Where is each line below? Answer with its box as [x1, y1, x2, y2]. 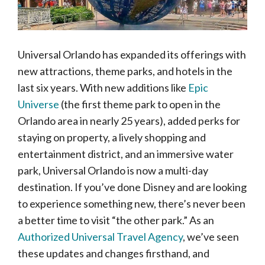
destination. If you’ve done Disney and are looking [18, 180, 247, 193]
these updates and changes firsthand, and [18, 247, 209, 260]
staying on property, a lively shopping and [18, 131, 206, 144]
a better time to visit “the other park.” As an [18, 214, 214, 227]
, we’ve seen [183, 230, 239, 243]
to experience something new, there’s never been [18, 197, 245, 210]
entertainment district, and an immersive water [18, 147, 234, 160]
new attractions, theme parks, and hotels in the [18, 64, 232, 77]
